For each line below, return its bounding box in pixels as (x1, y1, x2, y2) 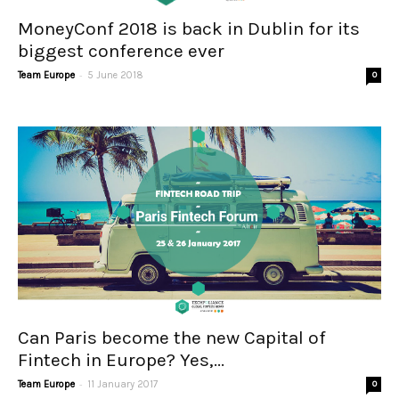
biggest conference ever (18, 39, 224, 61)
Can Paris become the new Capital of (18, 326, 326, 348)
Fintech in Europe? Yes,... (18, 348, 224, 370)
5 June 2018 (87, 69, 143, 81)
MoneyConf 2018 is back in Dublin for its (18, 17, 360, 39)
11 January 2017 (87, 378, 158, 390)
